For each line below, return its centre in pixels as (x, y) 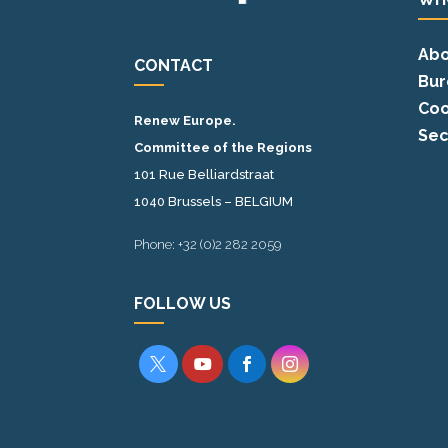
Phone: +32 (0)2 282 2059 (208, 244)
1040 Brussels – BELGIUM (214, 201)
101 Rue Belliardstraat (204, 174)
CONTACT (174, 65)
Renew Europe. (185, 120)
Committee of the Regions (223, 147)
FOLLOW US (183, 303)
